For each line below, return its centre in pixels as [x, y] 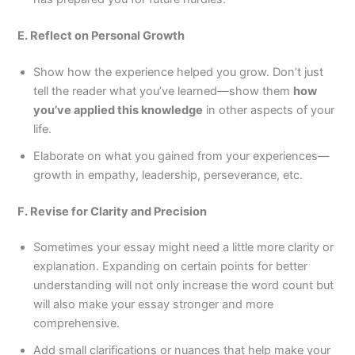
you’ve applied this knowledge [118, 110]
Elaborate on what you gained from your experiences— [182, 156]
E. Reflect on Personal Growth [101, 35]
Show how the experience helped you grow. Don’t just [179, 72]
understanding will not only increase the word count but [184, 286]
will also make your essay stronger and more [154, 305]
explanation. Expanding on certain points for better [171, 267]
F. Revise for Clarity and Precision [113, 211]
